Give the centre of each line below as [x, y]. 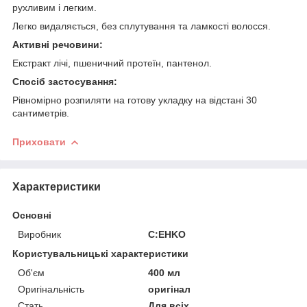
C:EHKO [167, 234]
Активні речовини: [58, 44]
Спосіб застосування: [65, 81]
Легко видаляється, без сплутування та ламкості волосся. [142, 26]
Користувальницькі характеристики [100, 253]
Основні [32, 215]
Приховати [39, 142]
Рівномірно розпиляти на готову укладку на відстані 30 [135, 100]
